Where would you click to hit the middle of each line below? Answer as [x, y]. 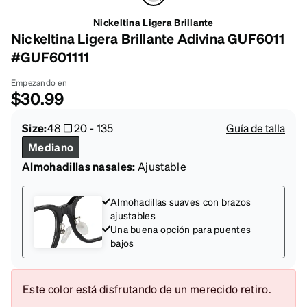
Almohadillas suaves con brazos [181, 201]
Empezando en [39, 82]
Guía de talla [256, 127]
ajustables [133, 215]
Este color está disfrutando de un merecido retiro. [147, 288]
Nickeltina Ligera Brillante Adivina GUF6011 [148, 38]
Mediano [51, 147]
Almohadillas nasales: [79, 166]
